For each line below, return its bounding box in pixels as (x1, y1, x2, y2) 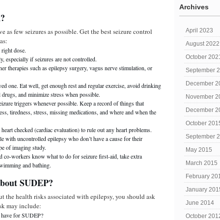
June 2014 (186, 199, 214, 206)
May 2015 (186, 146, 212, 153)
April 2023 (186, 27, 213, 34)
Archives (179, 3, 209, 11)
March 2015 (186, 160, 218, 166)
